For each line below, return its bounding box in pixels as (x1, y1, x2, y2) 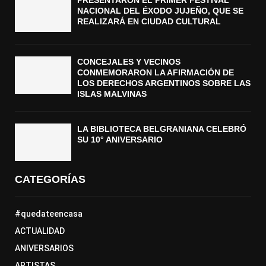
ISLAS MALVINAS (77, 89, 147, 99)
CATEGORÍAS (15, 173, 85, 186)
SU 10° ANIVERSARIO (77, 135, 163, 145)
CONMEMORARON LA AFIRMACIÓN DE (77, 68, 234, 78)
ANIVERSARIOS (15, 243, 74, 254)
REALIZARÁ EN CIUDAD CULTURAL (77, 16, 221, 26)
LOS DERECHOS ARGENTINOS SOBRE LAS (77, 78, 251, 88)
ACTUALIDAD (15, 226, 65, 236)
